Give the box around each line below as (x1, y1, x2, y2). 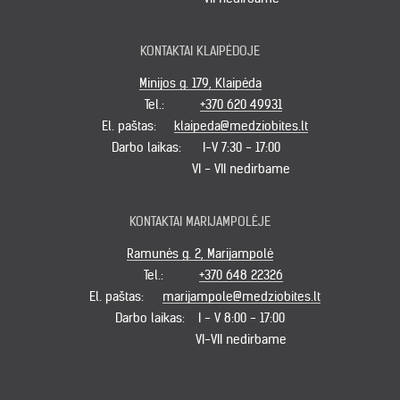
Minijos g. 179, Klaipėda (138, 74, 262, 91)
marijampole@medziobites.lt (162, 287, 321, 304)
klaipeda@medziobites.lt (174, 117, 308, 134)
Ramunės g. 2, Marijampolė (127, 245, 273, 262)
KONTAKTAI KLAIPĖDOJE (140, 42, 260, 59)
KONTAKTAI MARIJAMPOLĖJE (129, 212, 271, 229)
